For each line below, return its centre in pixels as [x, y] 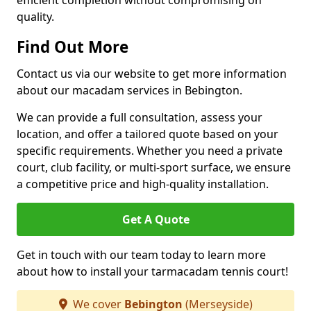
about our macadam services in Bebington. [129, 90]
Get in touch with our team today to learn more [141, 255]
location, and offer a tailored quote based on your [148, 134]
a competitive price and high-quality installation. [143, 184]
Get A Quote [155, 219]
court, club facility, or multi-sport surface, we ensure [154, 167]
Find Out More [73, 47]
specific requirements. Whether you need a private [150, 151]
